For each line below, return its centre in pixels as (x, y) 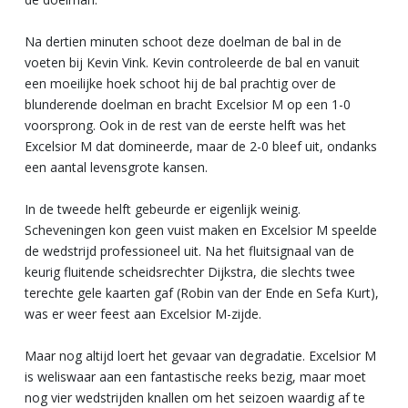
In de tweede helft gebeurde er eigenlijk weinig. (163, 209)
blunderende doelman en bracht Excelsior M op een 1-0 (188, 104)
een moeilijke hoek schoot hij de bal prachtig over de (180, 83)
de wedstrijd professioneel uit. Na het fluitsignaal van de (189, 250)
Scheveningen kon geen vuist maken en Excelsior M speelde (201, 229)
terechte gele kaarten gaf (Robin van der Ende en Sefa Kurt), (202, 292)
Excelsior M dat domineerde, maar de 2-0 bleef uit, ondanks (201, 146)
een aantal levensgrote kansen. (116, 167)
